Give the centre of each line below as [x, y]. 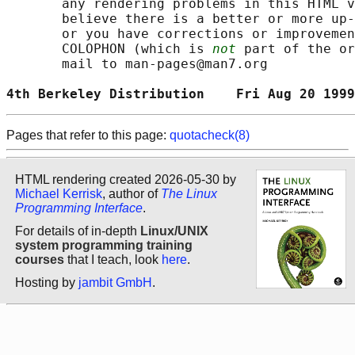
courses [40, 259]
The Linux [189, 193]
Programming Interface [79, 208]
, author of [132, 193]
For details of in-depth [78, 231]
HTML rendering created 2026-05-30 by [126, 179]
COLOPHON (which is [109, 49]
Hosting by [47, 282]
